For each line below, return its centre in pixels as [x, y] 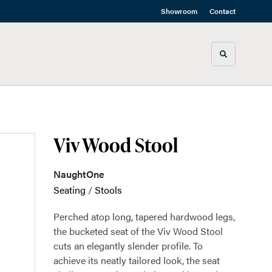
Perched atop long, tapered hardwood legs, [144, 216]
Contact [223, 11]
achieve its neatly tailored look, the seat [137, 260]
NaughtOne [79, 174]
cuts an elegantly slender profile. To [128, 246]
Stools [108, 190]
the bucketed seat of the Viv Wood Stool [138, 231]
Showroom [179, 11]
